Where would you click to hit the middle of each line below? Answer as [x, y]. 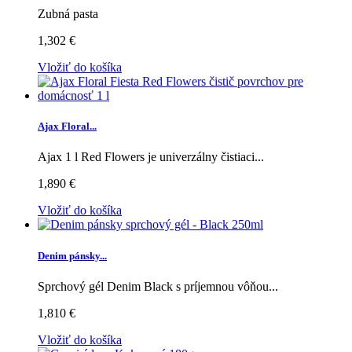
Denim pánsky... [72, 255]
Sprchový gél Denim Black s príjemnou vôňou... [158, 286]
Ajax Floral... [67, 126]
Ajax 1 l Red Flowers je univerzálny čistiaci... [151, 157]
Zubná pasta [68, 14]
